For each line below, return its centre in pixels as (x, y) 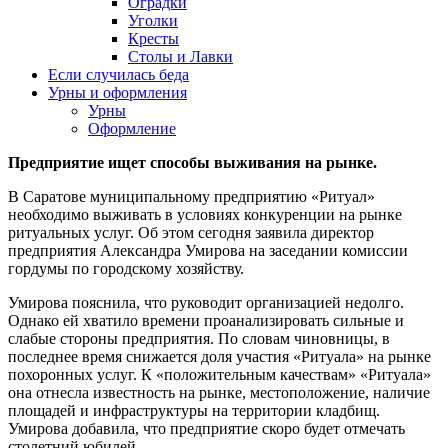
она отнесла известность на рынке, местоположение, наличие (219, 392)
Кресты (153, 38)
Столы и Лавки (180, 56)
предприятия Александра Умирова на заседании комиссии (208, 250)
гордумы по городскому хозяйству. (126, 268)
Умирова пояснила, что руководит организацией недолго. (206, 302)
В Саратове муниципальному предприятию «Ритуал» (191, 196)
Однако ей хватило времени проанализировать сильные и (206, 320)
